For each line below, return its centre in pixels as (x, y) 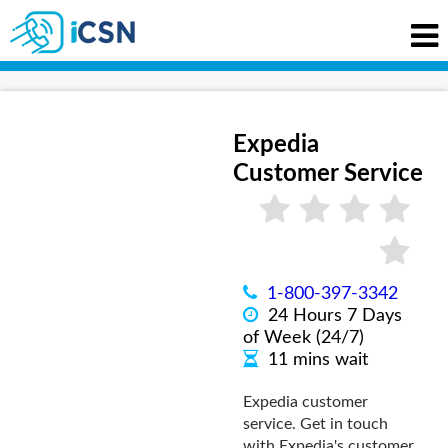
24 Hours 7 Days (334, 316)
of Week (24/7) (303, 338)
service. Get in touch (315, 424)
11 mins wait (317, 360)
